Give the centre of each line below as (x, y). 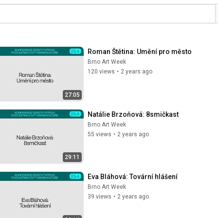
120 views (101, 72)
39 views (100, 197)
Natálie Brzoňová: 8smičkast (133, 114)
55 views (100, 134)
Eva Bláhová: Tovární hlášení (133, 177)
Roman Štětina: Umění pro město (140, 52)
